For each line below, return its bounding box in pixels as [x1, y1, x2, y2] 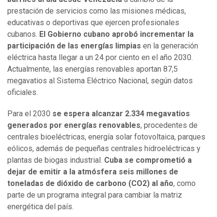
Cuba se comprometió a [104, 155, 192, 165]
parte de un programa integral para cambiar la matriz [7, 190, 182, 200]
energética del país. [7, 202, 74, 212]
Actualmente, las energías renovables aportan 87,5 [7, 64, 178, 74]
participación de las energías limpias [7, 41, 141, 51]
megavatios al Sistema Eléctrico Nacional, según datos [7, 76, 193, 86]
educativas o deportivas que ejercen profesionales [7, 18, 179, 28]
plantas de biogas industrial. [7, 155, 104, 165]
